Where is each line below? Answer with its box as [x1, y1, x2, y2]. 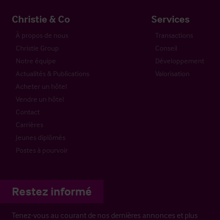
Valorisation [155, 68, 190, 78]
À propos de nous [16, 30, 68, 40]
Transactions [155, 30, 193, 40]
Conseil [155, 43, 177, 53]
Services [151, 12, 190, 25]
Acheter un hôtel [16, 81, 67, 91]
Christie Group [16, 43, 59, 53]
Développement [155, 55, 204, 65]
